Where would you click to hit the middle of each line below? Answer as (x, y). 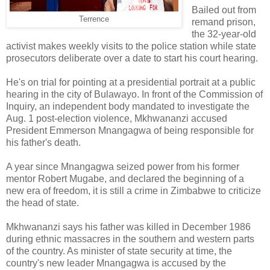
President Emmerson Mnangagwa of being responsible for (130, 130)
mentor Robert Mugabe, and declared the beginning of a (125, 178)
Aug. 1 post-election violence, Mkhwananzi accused (117, 118)
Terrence (94, 19)
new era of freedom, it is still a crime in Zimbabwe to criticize (133, 190)
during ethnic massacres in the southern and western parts (130, 239)
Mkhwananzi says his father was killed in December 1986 (128, 227)
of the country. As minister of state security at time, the (119, 251)
